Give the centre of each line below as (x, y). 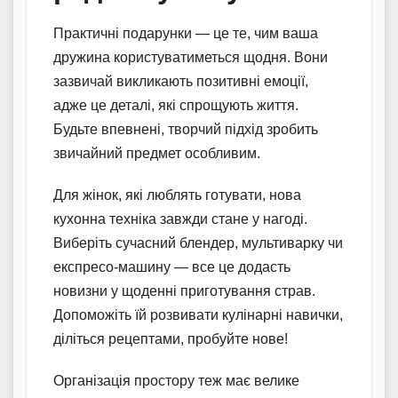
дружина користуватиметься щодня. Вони (191, 58)
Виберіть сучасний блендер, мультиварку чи (198, 243)
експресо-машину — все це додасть (172, 267)
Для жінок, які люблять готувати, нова (177, 195)
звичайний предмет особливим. (157, 154)
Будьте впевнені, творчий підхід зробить (186, 130)
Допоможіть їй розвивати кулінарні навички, (198, 315)
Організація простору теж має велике (176, 381)
